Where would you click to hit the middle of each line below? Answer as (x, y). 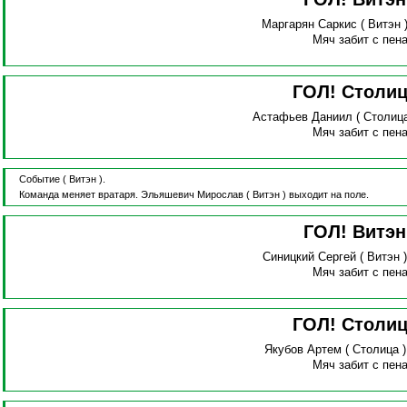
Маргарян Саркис (310, 25)
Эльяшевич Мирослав (192, 195)
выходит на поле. (328, 195)
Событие (39, 179)
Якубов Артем (303, 350)
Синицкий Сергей (310, 257)
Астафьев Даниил (303, 117)
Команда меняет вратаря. (79, 195)
